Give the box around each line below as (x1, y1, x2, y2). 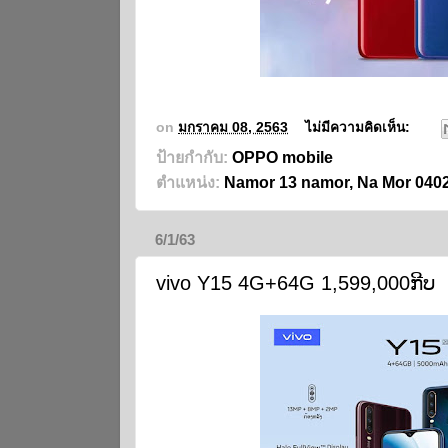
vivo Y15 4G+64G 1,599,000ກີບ (156, 271, 436, 294)
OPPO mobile (232, 149, 333, 166)
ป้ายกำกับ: (156, 149, 232, 166)
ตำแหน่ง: (156, 174, 224, 191)
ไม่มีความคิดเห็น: (305, 120, 415, 136)
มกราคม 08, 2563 (178, 120, 288, 136)
